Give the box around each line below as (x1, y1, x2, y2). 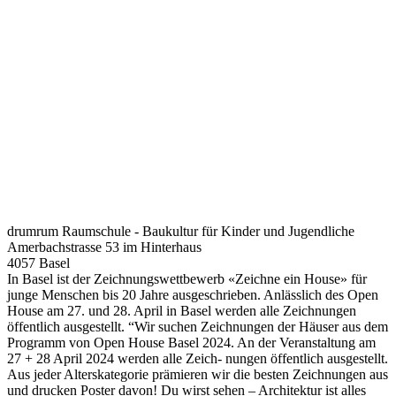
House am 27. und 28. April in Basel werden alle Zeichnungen (7, 303, 356, 319)
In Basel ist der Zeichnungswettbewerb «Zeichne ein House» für (7, 271, 367, 287)
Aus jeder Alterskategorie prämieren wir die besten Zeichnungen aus (7, 367, 388, 383)
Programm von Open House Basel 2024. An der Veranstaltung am (7, 335, 376, 351)
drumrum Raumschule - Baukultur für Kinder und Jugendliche (7, 224, 354, 240)
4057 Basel (7, 255, 70, 271)
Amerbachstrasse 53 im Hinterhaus (7, 240, 202, 255)
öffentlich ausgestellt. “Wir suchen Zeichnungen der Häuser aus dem (7, 319, 388, 335)
